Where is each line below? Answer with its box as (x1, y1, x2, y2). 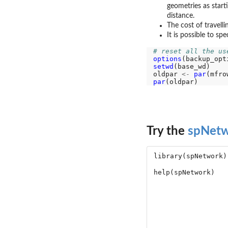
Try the (147, 125, 188, 138)
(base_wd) (173, 63, 210, 71)
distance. (167, 12, 194, 20)
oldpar (153, 70, 182, 78)
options (153, 55, 182, 63)
